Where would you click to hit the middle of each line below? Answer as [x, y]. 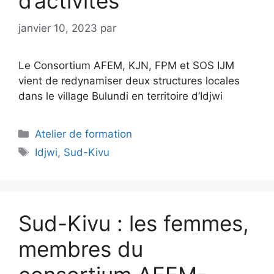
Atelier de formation [84, 134]
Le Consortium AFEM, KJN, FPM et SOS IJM [126, 65]
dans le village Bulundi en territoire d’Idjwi [120, 96]
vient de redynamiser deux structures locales [129, 80]
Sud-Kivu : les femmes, [134, 223]
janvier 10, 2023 [58, 28]
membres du [81, 249]
